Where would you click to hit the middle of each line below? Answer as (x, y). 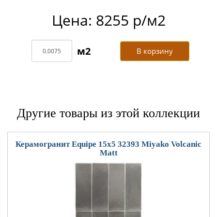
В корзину (155, 51)
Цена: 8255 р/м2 (108, 20)
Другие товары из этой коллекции (108, 113)
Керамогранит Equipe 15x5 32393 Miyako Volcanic (108, 144)
